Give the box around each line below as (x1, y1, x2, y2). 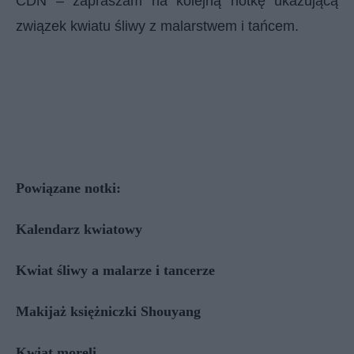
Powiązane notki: (16, 179, 121, 196)
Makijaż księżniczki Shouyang (16, 303, 201, 319)
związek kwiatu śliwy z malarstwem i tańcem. (16, 17, 299, 34)
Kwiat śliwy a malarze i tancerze (16, 262, 215, 278)
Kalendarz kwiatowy (16, 220, 142, 237)
